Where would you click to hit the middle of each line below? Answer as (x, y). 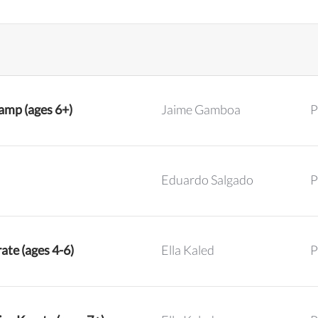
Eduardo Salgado (207, 180)
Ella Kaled (188, 250)
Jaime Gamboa (201, 109)
